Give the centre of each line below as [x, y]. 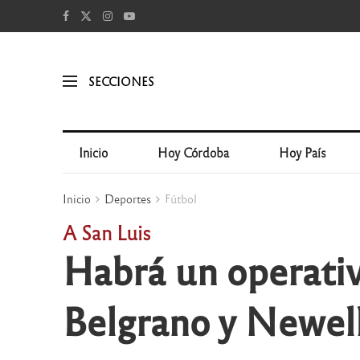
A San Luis [106, 232]
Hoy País [303, 152]
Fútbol [180, 198]
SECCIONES [121, 81]
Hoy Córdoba [194, 152]
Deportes [127, 198]
